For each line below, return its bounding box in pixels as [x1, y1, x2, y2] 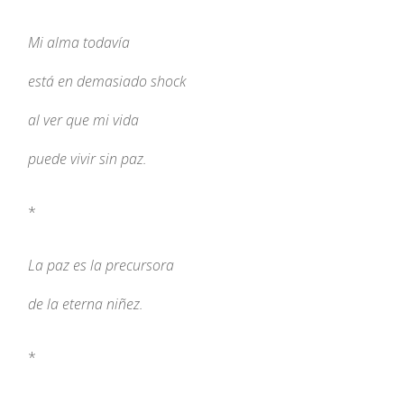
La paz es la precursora [28, 255, 175, 276]
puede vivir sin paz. [28, 149, 148, 170]
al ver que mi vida [28, 110, 140, 131]
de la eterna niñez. [28, 294, 144, 315]
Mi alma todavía [28, 32, 131, 53]
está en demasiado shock [28, 71, 187, 92]
